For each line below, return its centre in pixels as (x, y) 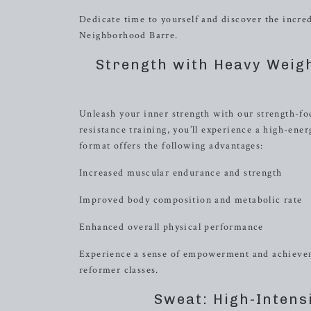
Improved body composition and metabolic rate (191, 200)
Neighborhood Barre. (129, 35)
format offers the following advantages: (171, 146)
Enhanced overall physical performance (171, 227)
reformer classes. (119, 270)
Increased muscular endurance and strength (181, 173)
